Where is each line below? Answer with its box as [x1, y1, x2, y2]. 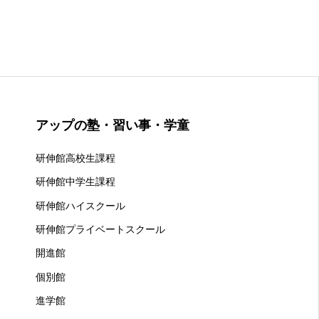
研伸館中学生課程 [36, 176, 116, 188]
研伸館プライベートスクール [36, 224, 166, 236]
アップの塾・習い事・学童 [36, 118, 190, 133]
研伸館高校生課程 [36, 152, 116, 164]
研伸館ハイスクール [36, 199, 126, 211]
